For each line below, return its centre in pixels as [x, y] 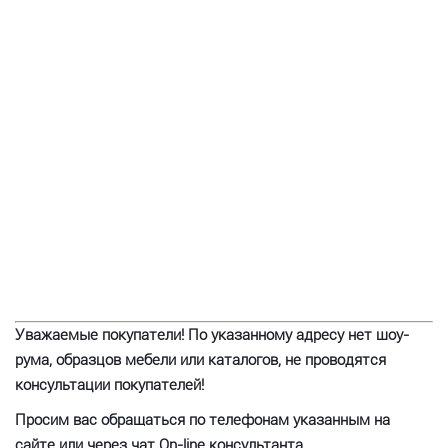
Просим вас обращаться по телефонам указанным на [202, 420]
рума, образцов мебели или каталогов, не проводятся [200, 360]
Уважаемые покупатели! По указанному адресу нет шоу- [212, 335]
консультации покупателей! [109, 385]
